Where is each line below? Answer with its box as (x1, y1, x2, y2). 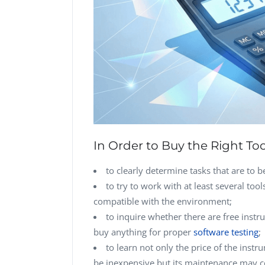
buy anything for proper (93, 225, 193, 238)
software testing (193, 225, 258, 238)
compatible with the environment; (93, 195, 232, 207)
